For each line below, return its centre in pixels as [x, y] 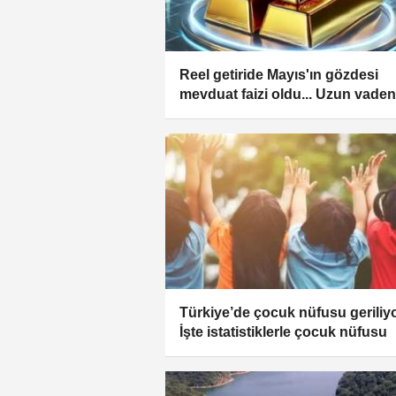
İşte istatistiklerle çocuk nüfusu [283, 331]
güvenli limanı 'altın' [245, 114]
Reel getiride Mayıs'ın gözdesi [279, 75]
